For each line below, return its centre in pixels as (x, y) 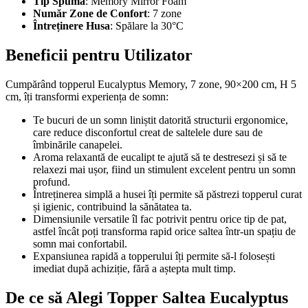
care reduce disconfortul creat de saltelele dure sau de (148, 132)
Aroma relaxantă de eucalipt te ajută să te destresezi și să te (160, 157)
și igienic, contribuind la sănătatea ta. (112, 206)
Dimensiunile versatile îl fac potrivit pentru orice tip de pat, (160, 219)
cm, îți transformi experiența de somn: (87, 96)
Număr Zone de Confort (90, 13)
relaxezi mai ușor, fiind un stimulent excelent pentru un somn (164, 169)
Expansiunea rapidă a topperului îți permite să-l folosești (154, 256)
